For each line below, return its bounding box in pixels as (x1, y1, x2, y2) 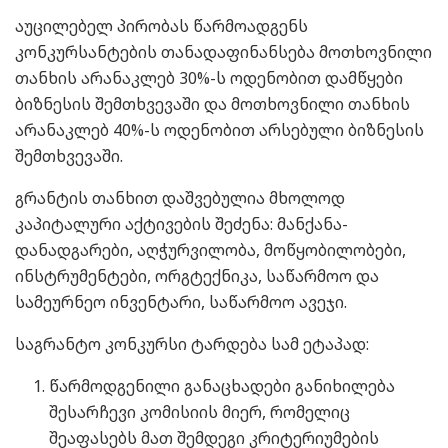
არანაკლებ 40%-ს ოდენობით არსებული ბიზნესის (15, 118, 424, 141)
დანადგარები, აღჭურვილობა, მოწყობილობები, (15, 238, 406, 261)
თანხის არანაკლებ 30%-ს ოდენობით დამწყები (15, 66, 403, 89)
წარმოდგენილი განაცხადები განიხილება (49, 374, 396, 397)
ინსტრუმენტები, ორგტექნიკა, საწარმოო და (15, 264, 379, 287)
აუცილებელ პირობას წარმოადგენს (15, 14, 308, 37)
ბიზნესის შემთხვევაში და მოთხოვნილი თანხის (15, 92, 410, 115)
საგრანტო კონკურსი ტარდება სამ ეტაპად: (15, 332, 369, 355)
